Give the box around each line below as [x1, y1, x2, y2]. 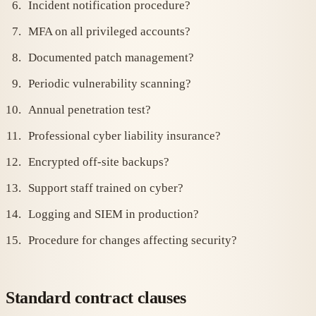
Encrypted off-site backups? [28, 155, 169, 169]
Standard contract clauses [6, 288, 186, 308]
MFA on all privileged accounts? [28, 25, 190, 39]
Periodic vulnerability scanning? [28, 77, 191, 91]
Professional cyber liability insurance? [28, 129, 221, 143]
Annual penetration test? [28, 103, 151, 117]
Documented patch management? [28, 51, 194, 65]
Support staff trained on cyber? [28, 181, 183, 195]
